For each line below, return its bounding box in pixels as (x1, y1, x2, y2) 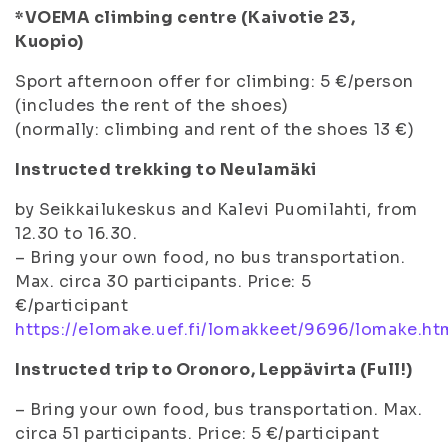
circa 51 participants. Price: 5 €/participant (15, 423, 380, 444)
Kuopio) (15, 31, 84, 52)
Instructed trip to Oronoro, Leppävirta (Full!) (15, 359, 413, 380)
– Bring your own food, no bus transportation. (15, 247, 406, 268)
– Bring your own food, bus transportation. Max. (15, 399, 423, 420)
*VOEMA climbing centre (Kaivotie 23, (15, 7, 356, 28)
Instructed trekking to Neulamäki (15, 159, 317, 180)
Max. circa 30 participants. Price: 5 (15, 271, 312, 292)
